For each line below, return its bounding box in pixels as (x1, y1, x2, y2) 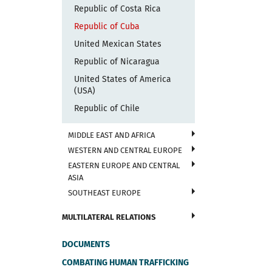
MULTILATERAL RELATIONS (62, 212, 155, 222)
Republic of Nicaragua (74, 56, 160, 67)
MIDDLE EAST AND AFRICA (68, 131, 155, 140)
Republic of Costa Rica (74, 4, 161, 14)
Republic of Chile (74, 103, 140, 114)
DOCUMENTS (62, 239, 110, 250)
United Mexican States (74, 39, 161, 49)
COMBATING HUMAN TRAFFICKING (62, 257, 189, 268)
